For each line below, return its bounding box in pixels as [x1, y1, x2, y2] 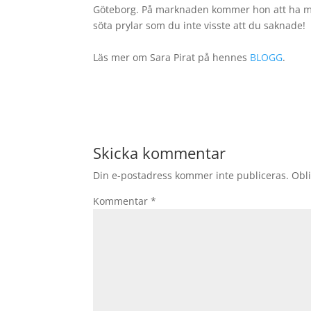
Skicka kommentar [93, 142, 226, 163]
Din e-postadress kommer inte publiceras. [93, 169, 289, 182]
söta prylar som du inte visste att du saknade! [93, 19, 306, 32]
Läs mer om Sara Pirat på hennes [93, 51, 251, 64]
